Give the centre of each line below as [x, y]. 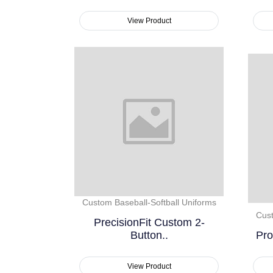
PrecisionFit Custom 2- [149, 223]
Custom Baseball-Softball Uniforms [149, 203]
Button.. [149, 236]
